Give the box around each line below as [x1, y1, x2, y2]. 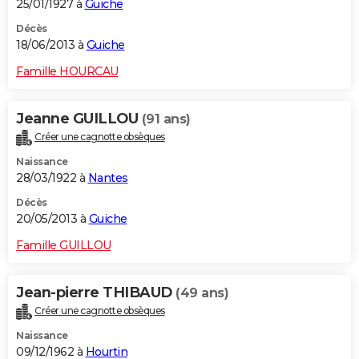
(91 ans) [141, 111, 191, 127]
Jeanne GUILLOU [16, 109, 142, 127]
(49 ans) [175, 284, 228, 301]
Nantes [87, 170, 128, 185]
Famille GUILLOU [16, 237, 111, 252]
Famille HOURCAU [16, 63, 119, 79]
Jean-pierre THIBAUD [16, 283, 175, 301]
